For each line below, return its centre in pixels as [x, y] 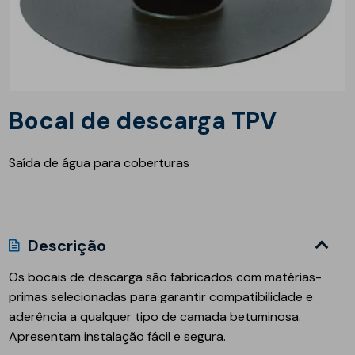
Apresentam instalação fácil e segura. [118, 336]
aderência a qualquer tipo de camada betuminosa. [155, 316]
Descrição [67, 245]
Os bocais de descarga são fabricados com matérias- [166, 277]
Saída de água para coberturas [99, 162]
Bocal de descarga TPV [151, 120]
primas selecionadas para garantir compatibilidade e [161, 296]
